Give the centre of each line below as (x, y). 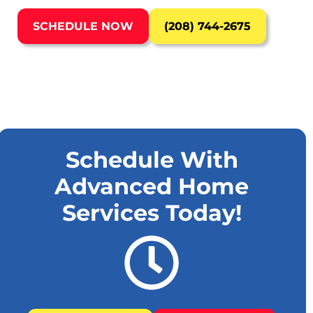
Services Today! (152, 213)
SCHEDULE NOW (83, 26)
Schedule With (152, 160)
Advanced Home (152, 186)
